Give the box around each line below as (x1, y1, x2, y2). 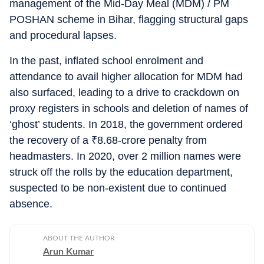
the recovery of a (9, 134, 91, 146)
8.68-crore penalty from (97, 134, 207, 146)
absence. (9, 198, 52, 210)
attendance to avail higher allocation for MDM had (9, 71, 243, 82)
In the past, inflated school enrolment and (9, 55, 203, 67)
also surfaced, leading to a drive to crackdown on (9, 87, 239, 98)
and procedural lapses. (9, 29, 117, 41)
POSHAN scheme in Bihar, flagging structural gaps (9, 14, 248, 25)
